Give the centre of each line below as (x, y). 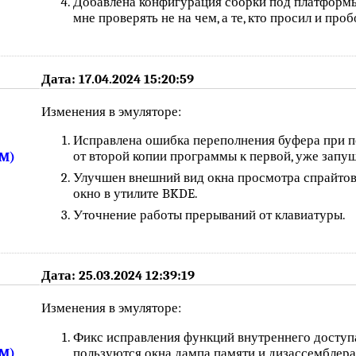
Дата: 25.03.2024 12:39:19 (118, 276)
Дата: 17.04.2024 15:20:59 (118, 79)
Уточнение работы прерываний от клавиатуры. (210, 215)
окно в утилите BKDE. (136, 194)
